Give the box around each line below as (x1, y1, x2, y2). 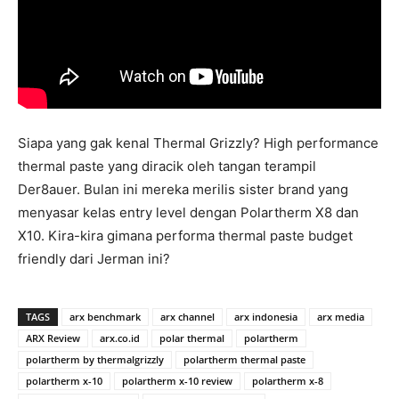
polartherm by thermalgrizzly (26, 352, 164, 366)
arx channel (160, 309, 215, 323)
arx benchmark (69, 309, 141, 323)
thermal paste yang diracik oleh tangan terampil (18, 157, 316, 175)
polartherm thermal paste (183, 352, 305, 366)
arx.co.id (100, 330, 140, 345)
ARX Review (26, 330, 80, 345)
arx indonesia (234, 309, 297, 323)
